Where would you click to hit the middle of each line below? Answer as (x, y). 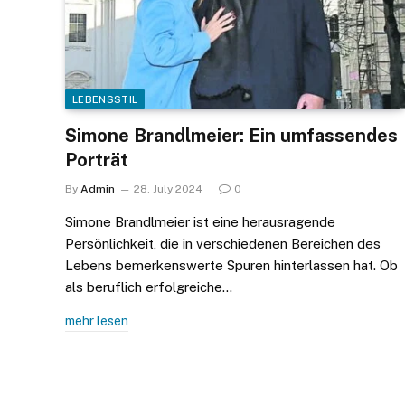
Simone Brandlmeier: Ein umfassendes (231, 135)
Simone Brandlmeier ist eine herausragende (200, 221)
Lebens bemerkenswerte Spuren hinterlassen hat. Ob (231, 265)
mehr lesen (97, 320)
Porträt (97, 160)
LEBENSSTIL (105, 99)
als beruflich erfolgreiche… (149, 287)
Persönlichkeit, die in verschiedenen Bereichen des (223, 243)
